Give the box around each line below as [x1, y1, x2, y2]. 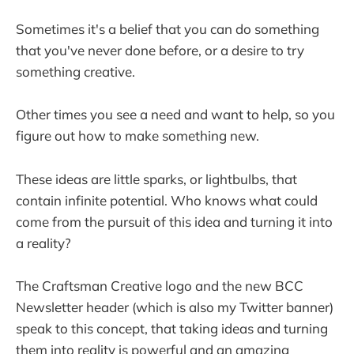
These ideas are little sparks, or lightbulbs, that [16, 170, 297, 187]
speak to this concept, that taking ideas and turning [16, 319, 328, 337]
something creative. [16, 63, 135, 81]
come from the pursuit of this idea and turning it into [16, 213, 333, 230]
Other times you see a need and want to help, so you [16, 106, 335, 123]
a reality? [16, 234, 71, 251]
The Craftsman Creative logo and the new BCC [16, 277, 303, 294]
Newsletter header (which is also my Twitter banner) [16, 298, 333, 315]
